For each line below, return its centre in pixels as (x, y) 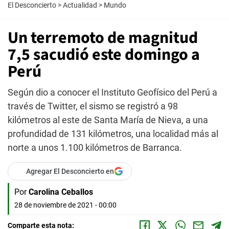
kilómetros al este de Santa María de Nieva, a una (108, 120)
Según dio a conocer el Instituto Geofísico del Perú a (112, 92)
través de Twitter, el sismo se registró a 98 (93, 106)
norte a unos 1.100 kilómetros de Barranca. (95, 147)
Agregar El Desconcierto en (70, 171)
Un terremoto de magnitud (103, 38)
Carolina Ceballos (61, 192)
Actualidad (80, 5)
